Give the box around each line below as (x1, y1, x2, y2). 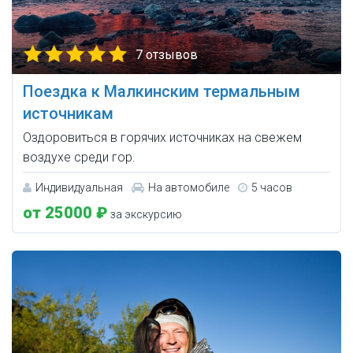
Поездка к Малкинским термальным (23, 82, 300, 102)
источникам (23, 104, 113, 124)
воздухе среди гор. (23, 150, 136, 165)
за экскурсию (108, 208, 182, 221)
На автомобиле (148, 181, 229, 195)
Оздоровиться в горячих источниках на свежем (23, 130, 302, 146)
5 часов (251, 181, 292, 195)
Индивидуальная (35, 181, 123, 195)
